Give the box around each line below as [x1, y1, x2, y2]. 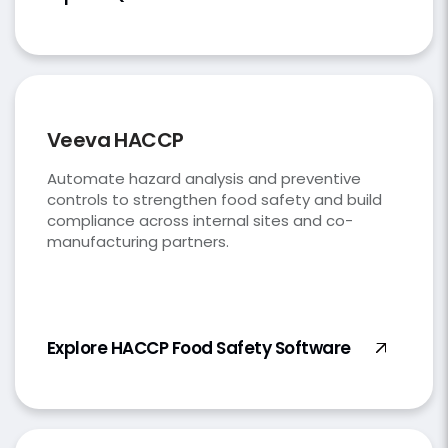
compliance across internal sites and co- [47, 210, 353, 232]
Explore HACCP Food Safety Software [47, 336, 351, 361]
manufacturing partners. [47, 231, 229, 253]
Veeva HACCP [47, 126, 184, 155]
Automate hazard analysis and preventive [47, 168, 361, 190]
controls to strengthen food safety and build [47, 189, 382, 211]
